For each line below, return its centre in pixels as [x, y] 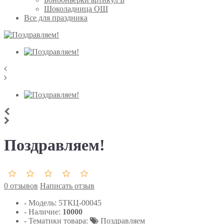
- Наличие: [42, 211]
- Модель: [41, 202]
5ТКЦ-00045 [80, 202]
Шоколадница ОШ [76, 9]
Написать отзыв [67, 185]
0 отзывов [21, 185]
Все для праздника [56, 18]
